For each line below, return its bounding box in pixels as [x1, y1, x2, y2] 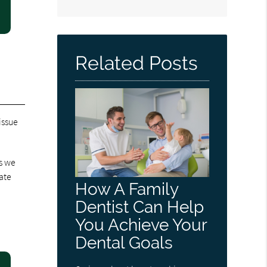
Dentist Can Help [75, 197, 204, 218]
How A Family [75, 179, 179, 200]
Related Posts [75, 51, 198, 74]
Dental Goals [75, 233, 173, 253]
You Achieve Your [75, 215, 207, 235]
